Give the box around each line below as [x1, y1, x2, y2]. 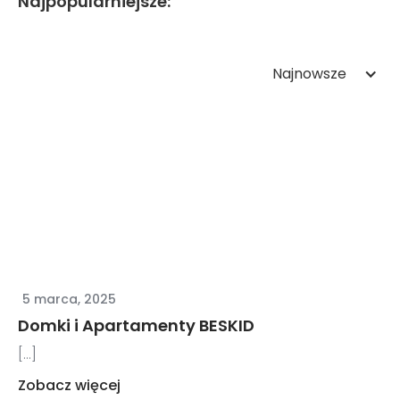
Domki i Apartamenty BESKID [18, 314, 255, 337]
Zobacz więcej [18, 375, 121, 396]
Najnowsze [272, 63, 346, 84]
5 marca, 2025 [22, 290, 117, 309]
